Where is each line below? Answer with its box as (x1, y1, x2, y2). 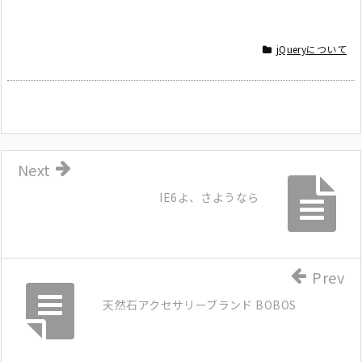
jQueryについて (276, 41, 347, 56)
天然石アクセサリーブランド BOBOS (103, 296, 297, 313)
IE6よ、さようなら (159, 188, 259, 205)
